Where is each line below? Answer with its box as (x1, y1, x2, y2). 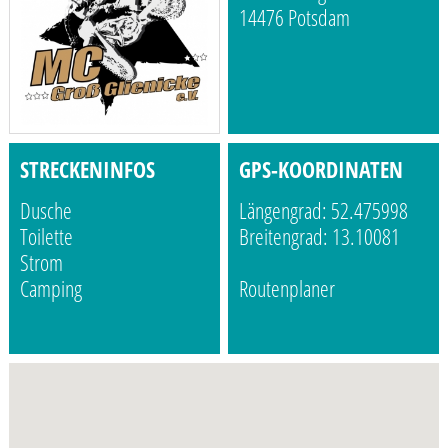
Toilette (19, 221, 73, 253)
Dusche (19, 195, 72, 227)
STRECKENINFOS (19, 154, 155, 186)
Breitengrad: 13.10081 (239, 221, 401, 253)
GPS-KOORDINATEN (239, 154, 404, 186)
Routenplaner (239, 273, 336, 305)
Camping (19, 273, 82, 305)
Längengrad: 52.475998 (239, 195, 409, 227)
